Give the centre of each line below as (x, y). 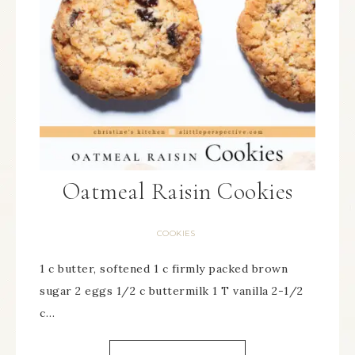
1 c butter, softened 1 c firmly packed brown (164, 269)
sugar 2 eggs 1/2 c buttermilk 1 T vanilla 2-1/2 (172, 291)
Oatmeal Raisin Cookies (177, 191)
